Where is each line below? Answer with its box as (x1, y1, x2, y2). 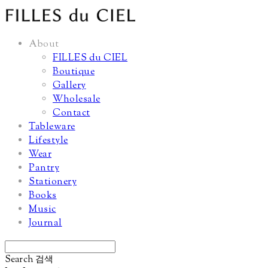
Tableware (29, 120, 75, 135)
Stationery (29, 175, 77, 190)
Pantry (29, 162, 60, 176)
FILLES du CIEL (53, 51, 128, 66)
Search (5, 254, 33, 267)
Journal (29, 217, 62, 231)
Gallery (53, 79, 86, 93)
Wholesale (53, 93, 100, 107)
